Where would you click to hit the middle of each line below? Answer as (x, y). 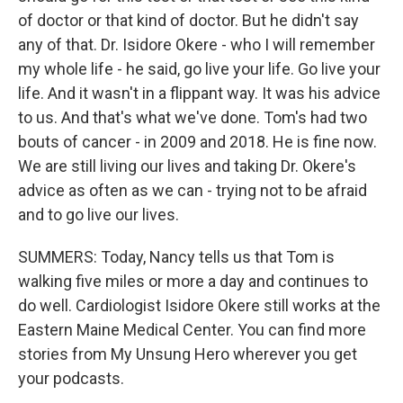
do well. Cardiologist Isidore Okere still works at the (199, 305)
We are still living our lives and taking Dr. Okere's (187, 166)
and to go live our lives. (99, 215)
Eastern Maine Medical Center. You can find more (192, 330)
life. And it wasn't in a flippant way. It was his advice (199, 93)
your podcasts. (71, 378)
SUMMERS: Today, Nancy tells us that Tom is (176, 257)
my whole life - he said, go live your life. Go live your (199, 69)
